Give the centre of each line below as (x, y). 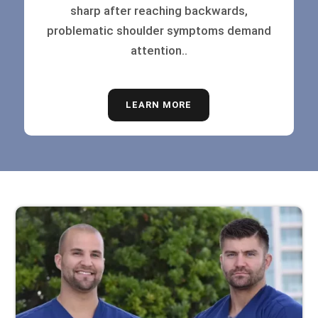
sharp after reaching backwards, (159, 11)
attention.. (159, 51)
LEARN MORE (159, 105)
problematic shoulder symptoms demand (159, 31)
